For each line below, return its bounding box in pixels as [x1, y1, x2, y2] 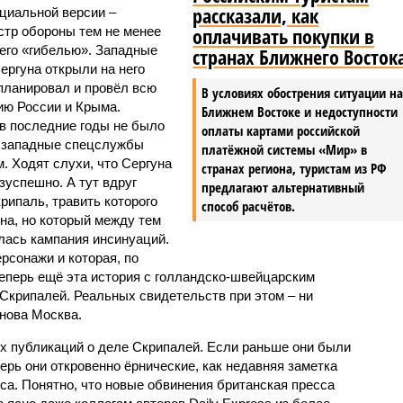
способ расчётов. [201, 196, 296, 215]
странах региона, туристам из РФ [201, 158, 387, 177]
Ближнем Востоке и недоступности [201, 102, 399, 121]
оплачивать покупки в [193, 22, 375, 49]
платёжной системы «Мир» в [201, 139, 368, 158]
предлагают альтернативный [201, 177, 365, 196]
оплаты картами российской [201, 121, 361, 139]
